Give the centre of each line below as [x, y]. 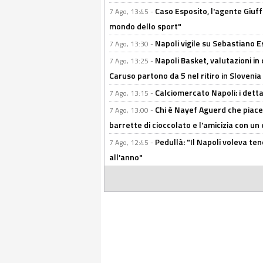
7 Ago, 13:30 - [132, 44]
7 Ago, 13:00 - [132, 110]
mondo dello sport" [145, 26]
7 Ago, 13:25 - [132, 61]
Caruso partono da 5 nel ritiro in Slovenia [185, 75]
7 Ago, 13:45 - [132, 11]
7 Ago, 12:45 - [132, 142]
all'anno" [126, 157]
